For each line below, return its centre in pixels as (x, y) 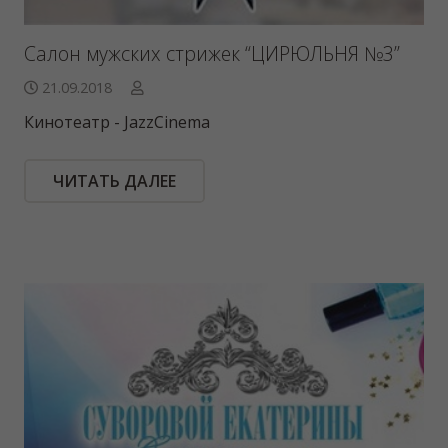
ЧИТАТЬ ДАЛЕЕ (114, 181)
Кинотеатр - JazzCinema (117, 122)
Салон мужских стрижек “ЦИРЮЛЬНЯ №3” (212, 54)
